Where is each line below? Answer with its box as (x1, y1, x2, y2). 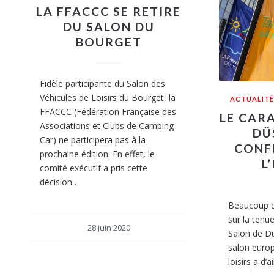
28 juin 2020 (87, 223, 130, 233)
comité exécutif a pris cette (40, 162, 147, 174)
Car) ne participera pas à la (40, 134, 146, 146)
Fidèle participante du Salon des (40, 78, 165, 89)
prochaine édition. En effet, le (40, 148, 155, 160)
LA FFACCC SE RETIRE (36, 4, 182, 18)
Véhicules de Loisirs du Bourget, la (40, 92, 176, 103)
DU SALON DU (62, 20, 155, 34)
